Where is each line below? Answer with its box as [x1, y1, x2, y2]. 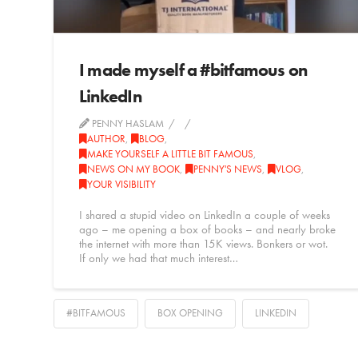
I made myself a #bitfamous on [79, 58, 308, 82]
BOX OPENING [157, 305, 224, 320]
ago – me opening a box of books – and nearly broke [79, 221, 336, 237]
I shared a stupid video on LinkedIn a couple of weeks [79, 206, 330, 223]
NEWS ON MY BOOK [87, 162, 180, 177]
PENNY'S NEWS [193, 162, 262, 177]
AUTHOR [87, 132, 125, 146]
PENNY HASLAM [89, 117, 164, 131]
